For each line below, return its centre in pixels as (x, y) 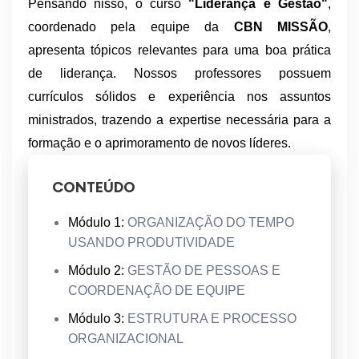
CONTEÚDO (94, 187)
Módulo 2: (98, 270)
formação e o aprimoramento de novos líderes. (159, 143)
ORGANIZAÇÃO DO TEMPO (211, 222)
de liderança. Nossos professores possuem (179, 73)
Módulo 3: (98, 318)
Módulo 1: (98, 222)
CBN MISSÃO (281, 26)
